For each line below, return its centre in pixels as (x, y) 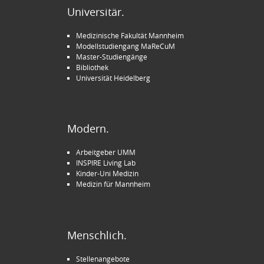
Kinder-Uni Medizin (107, 174)
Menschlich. (97, 235)
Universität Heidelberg (113, 77)
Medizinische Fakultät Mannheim (130, 35)
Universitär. (96, 12)
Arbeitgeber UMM (106, 152)
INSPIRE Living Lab (106, 163)
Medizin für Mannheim (113, 184)
